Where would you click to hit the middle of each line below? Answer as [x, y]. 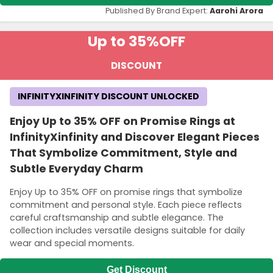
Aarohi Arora [236, 11]
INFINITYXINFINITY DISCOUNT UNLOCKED [108, 97]
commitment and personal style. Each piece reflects [126, 204]
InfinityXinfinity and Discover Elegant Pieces [135, 137]
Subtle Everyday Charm [76, 169]
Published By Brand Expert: [158, 11]
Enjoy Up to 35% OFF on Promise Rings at [122, 122]
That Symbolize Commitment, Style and [123, 153]
